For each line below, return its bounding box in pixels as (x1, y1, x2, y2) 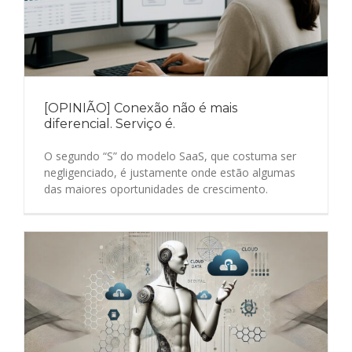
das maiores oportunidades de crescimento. (44, 181, 268, 197)
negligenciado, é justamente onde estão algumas (44, 165, 295, 181)
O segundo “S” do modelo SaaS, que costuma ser (44, 148, 296, 164)
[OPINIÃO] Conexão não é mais (44, 101, 237, 116)
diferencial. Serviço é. (44, 116, 175, 132)
